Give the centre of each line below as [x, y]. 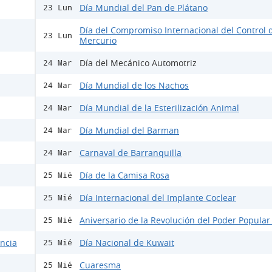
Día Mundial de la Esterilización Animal [159, 108]
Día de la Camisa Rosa [124, 175]
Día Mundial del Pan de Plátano [144, 8]
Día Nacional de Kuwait [127, 243]
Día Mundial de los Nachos [134, 86]
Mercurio [98, 41]
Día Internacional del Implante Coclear [158, 198]
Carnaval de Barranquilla [131, 153]
